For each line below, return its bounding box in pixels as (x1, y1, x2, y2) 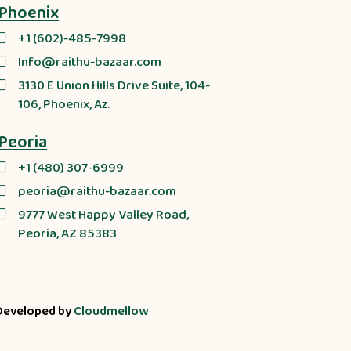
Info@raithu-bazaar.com (18, 52, 162, 74)
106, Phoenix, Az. (18, 94, 110, 116)
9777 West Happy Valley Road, (18, 204, 190, 226)
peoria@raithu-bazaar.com (18, 181, 177, 203)
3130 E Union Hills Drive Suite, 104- (18, 75, 211, 97)
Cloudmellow (73, 302, 148, 322)
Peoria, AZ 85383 (18, 223, 118, 245)
